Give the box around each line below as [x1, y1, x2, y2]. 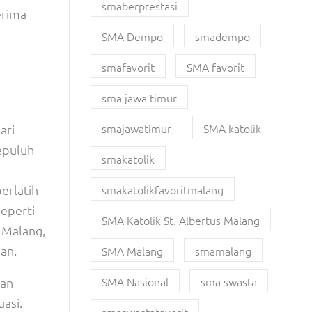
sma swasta [200, 274, 257, 289]
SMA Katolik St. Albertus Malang [101, 212, 260, 228]
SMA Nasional [101, 274, 169, 289]
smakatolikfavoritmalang [101, 182, 224, 197]
